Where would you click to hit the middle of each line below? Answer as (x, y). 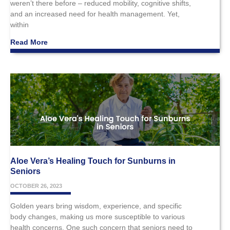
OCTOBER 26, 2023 (36, 186)
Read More (29, 42)
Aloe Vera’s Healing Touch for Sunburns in (93, 161)
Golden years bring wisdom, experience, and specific (96, 206)
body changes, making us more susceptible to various (98, 216)
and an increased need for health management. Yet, (95, 14)
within (20, 25)
